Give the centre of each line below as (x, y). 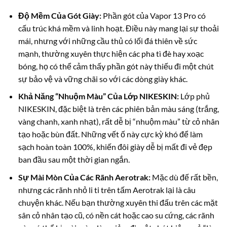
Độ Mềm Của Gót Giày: (60, 15)
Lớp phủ (194, 96)
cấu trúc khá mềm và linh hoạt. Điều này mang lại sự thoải (118, 28)
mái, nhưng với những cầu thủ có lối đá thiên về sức (107, 41)
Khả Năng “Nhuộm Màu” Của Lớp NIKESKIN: (98, 96)
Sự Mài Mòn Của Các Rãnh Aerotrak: (84, 177)
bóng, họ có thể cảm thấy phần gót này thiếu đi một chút (116, 66)
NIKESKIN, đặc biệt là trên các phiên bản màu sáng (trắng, (118, 109)
